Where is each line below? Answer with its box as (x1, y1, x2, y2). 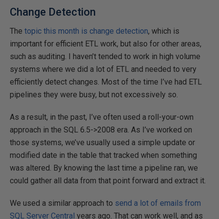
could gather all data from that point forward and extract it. (10, 176, 206, 185)
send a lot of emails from (115, 198, 201, 208)
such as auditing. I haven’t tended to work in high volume (10, 52, 200, 61)
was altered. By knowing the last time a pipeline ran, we (10, 163, 198, 173)
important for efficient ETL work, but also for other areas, (10, 39, 201, 48)
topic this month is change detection (24, 26, 148, 36)
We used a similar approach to (10, 198, 115, 208)
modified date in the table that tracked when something (10, 151, 197, 160)
